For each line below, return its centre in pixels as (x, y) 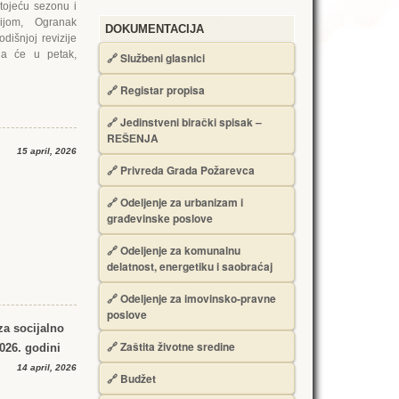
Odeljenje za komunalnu (180, 250)
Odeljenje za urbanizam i (182, 202)
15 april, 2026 (45, 151)
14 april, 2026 (45, 367)
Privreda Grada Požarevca (187, 170)
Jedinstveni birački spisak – (191, 122)
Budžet (138, 379)
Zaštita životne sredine (178, 346)
